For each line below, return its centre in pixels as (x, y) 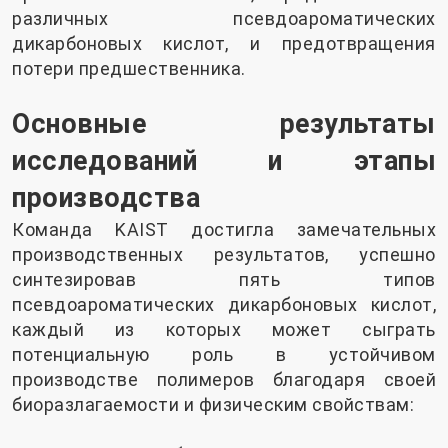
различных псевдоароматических (224, 18)
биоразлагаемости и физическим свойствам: (213, 404)
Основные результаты (224, 123)
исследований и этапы (224, 160)
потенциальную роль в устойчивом (224, 354)
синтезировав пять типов (224, 279)
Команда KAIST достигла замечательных (224, 229)
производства (106, 197)
